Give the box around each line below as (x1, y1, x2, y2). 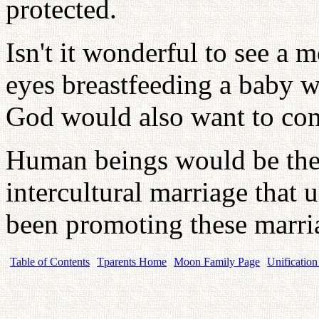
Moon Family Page (174, 255, 260, 268)
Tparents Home (97, 255, 167, 268)
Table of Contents (10, 255, 90, 268)
